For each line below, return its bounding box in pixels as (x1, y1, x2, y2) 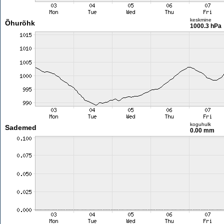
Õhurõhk (4, 19, 35, 27)
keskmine (189, 17, 211, 22)
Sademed (4, 123, 36, 131)
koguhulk (189, 121, 211, 127)
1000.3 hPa (189, 22, 221, 29)
